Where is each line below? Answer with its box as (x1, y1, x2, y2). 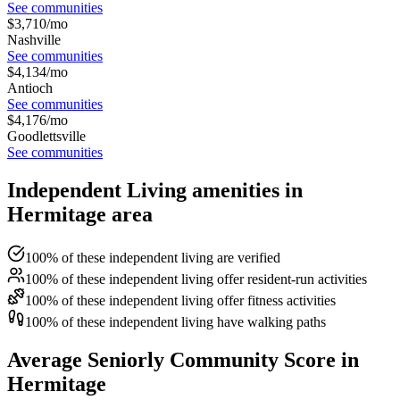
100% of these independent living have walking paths (25, 313, 326, 329)
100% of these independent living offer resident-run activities (25, 271, 367, 287)
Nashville (7, 31, 61, 47)
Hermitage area (7, 202, 153, 226)
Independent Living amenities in (7, 178, 303, 202)
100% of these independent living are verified (25, 249, 280, 265)
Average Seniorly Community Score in (7, 347, 359, 371)
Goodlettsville (7, 128, 86, 144)
